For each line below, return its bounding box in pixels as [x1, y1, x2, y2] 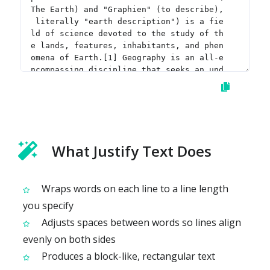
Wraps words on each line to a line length [39, 181, 228, 195]
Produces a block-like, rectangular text [39, 249, 215, 263]
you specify [23, 198, 74, 212]
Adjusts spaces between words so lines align [39, 215, 241, 229]
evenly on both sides [23, 232, 116, 246]
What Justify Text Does [52, 140, 212, 161]
